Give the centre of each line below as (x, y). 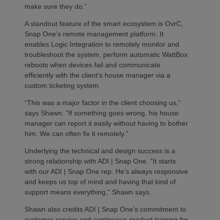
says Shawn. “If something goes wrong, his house (102, 113)
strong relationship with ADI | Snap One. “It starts (100, 161)
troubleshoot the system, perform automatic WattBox (106, 55)
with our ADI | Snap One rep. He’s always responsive (106, 171)
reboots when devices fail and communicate (93, 65)
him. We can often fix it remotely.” (76, 134)
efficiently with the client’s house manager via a (97, 75)
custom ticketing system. (63, 85)
